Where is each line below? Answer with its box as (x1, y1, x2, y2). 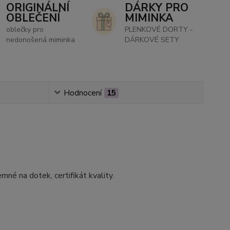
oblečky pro (6, 24, 44, 34)
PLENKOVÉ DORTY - (124, 24, 193, 34)
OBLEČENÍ (6, 10, 61, 25)
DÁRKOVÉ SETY (124, 34, 179, 45)
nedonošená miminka (6, 34, 75, 45)
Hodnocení (63, 87, 102, 98)
